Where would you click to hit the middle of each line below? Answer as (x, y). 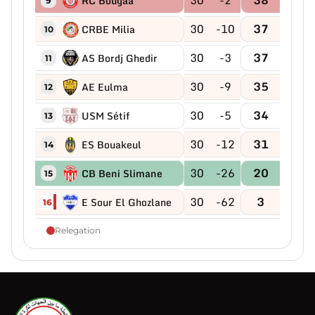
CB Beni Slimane (122, 174)
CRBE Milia (108, 30)
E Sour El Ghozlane (127, 202)
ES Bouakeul (111, 145)
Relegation (78, 231)
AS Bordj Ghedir (120, 58)
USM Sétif (105, 116)
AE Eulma (105, 87)
